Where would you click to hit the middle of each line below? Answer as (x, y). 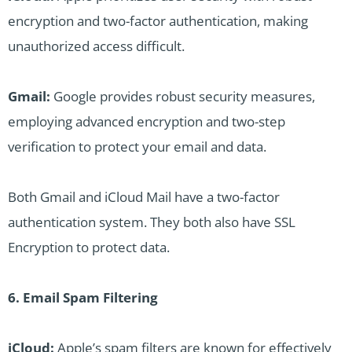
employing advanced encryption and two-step (147, 122)
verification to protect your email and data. (137, 147)
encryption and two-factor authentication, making (158, 21)
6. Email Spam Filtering (83, 298)
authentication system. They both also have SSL (152, 222)
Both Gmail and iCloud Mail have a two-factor (144, 197)
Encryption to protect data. (89, 247)
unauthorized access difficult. (96, 46)
